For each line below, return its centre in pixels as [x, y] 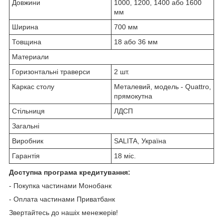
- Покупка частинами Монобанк [60, 185]
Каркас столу [33, 86]
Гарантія [26, 156]
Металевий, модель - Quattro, [163, 86]
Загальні [26, 126]
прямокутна [133, 96]
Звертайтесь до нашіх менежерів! [63, 212]
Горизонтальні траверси [51, 71]
